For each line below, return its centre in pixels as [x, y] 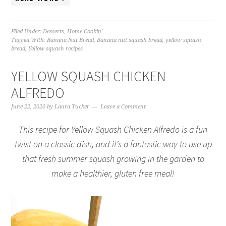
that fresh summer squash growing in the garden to [113, 159]
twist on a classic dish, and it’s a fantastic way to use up [113, 144]
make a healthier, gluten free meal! [113, 174]
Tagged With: [29, 40]
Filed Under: [27, 32]
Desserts [54, 32]
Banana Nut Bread [71, 40]
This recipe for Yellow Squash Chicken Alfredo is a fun [113, 130]
